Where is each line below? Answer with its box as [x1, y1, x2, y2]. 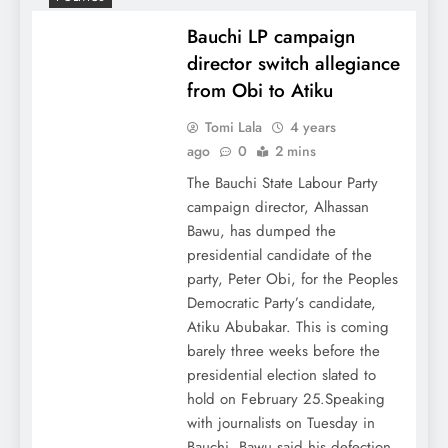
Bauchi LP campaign [186, 23, 355, 51]
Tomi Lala [204, 117, 262, 138]
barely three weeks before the [186, 340, 380, 363]
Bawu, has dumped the [186, 220, 336, 243]
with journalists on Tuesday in [186, 412, 375, 435]
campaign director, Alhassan [186, 196, 369, 219]
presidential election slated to [186, 364, 376, 387]
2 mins [274, 141, 316, 162]
